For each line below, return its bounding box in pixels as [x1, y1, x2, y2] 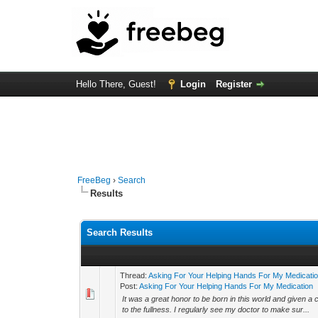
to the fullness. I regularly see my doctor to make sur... [122, 305, 310, 314]
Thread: [120, 271, 149, 280]
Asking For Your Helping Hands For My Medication [139, 282, 314, 290]
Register [215, 79, 252, 89]
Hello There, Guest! [75, 79, 159, 89]
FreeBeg [77, 175, 111, 185]
